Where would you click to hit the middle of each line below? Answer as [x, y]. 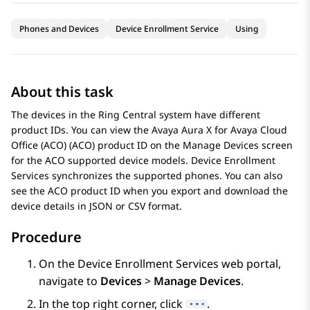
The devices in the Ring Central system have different [136, 115]
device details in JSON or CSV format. [97, 206]
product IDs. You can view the [81, 130]
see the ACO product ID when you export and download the [149, 191]
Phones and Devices [59, 29]
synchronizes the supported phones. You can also [166, 176]
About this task [62, 92]
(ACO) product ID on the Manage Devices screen [180, 145]
